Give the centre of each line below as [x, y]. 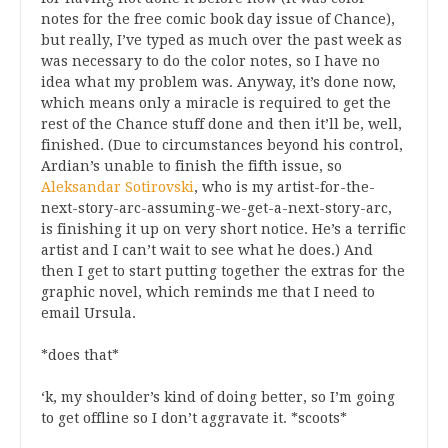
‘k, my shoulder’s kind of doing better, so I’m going [218, 397]
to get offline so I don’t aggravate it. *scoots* [194, 418]
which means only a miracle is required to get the [216, 103]
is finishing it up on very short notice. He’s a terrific [223, 229]
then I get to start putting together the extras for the [223, 271]
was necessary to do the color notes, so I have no [210, 61]
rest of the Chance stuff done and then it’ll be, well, [221, 124]
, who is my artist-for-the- [284, 187]
